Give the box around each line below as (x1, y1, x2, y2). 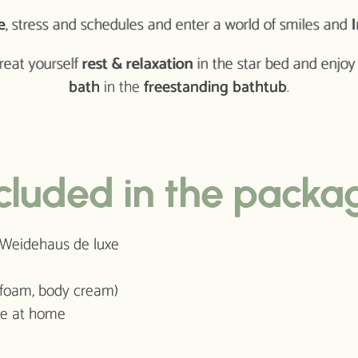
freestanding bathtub (144, 74, 287, 101)
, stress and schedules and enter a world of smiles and (5, 12, 352, 39)
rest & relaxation (82, 51, 193, 78)
